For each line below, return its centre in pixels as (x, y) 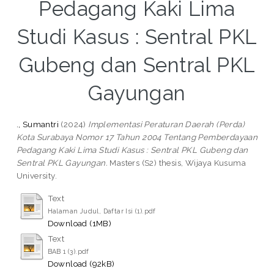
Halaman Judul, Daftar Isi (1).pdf (102, 211)
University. (37, 175)
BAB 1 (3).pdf (68, 251)
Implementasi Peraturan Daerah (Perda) (167, 124)
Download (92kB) (81, 263)
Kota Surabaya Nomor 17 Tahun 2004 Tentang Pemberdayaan (137, 137)
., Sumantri (38, 124)
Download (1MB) (80, 223)
